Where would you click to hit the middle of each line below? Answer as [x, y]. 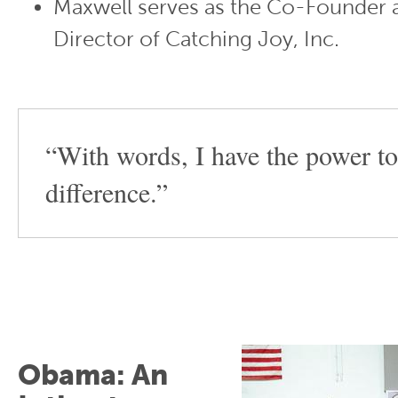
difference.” [107, 192]
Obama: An [93, 375]
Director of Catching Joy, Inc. [199, 39]
